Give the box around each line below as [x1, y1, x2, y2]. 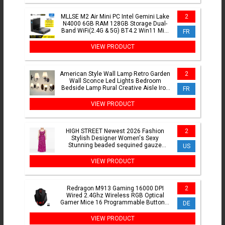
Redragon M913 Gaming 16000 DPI [66, 185, 164, 192]
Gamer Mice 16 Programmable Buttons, [60, 199, 170, 206]
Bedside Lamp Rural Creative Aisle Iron [61, 84, 169, 92]
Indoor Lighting [94, 91, 136, 99]
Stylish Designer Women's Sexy [71, 135, 159, 142]
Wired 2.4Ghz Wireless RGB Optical [66, 192, 164, 199]
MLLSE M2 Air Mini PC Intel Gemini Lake [61, 13, 169, 21]
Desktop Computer [89, 34, 141, 42]
